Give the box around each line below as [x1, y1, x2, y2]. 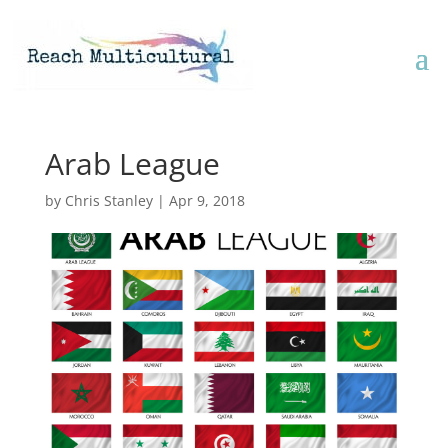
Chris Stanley [64, 191, 153, 210]
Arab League [44, 143, 220, 184]
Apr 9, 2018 [168, 191, 245, 210]
